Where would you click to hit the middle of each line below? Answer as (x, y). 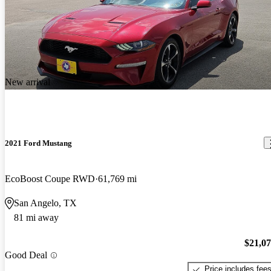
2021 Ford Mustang (38, 143)
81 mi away (36, 217)
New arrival (28, 82)
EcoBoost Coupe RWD (50, 178)
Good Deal (26, 255)
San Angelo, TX (45, 203)
